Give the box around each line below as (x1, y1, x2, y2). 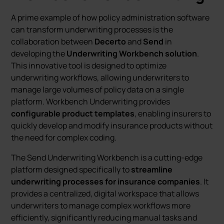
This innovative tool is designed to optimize (11, 60, 167, 71)
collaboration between (11, 36, 95, 47)
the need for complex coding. (11, 132, 117, 143)
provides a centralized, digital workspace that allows (11, 188, 199, 199)
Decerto (94, 36, 126, 47)
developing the (11, 48, 67, 59)
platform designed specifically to (11, 164, 131, 175)
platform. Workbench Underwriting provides (11, 96, 170, 107)
